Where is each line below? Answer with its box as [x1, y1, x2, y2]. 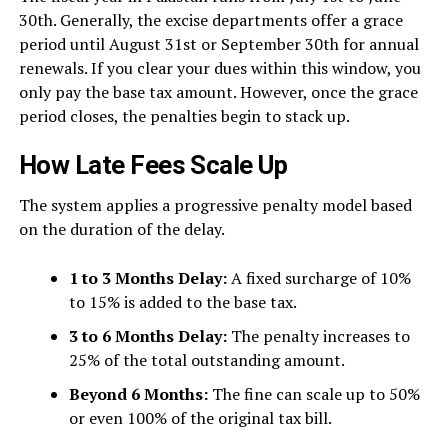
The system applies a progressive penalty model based [18, 193, 412, 216]
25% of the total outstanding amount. [68, 348, 345, 371]
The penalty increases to [226, 324, 410, 347]
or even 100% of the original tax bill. [68, 406, 332, 429]
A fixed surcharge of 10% [226, 266, 411, 289]
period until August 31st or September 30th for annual [18, 32, 419, 55]
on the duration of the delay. [18, 217, 225, 240]
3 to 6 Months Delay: [68, 324, 227, 347]
